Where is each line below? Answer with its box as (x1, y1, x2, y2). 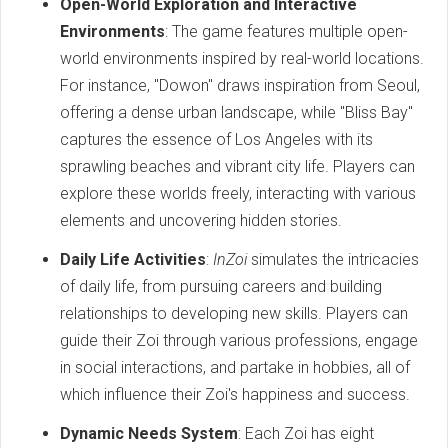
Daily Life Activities (60, 249, 206, 269)
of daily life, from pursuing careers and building (60, 276, 382, 296)
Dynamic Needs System (60, 423, 238, 443)
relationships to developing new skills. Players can (60, 303, 408, 323)
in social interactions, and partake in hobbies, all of (60, 357, 410, 377)
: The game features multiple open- (165, 21, 408, 41)
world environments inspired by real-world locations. (60, 48, 424, 68)
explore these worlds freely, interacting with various (60, 183, 416, 203)
